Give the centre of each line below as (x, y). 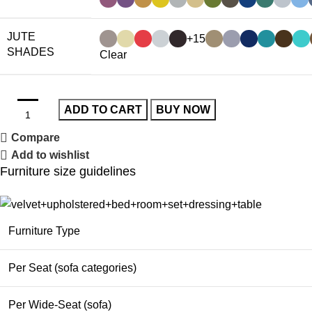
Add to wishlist (50, 155)
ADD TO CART (103, 110)
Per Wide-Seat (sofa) (60, 304)
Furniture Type (45, 231)
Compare (36, 138)
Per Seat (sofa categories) (73, 267)
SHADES (31, 52)
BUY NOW (184, 110)
